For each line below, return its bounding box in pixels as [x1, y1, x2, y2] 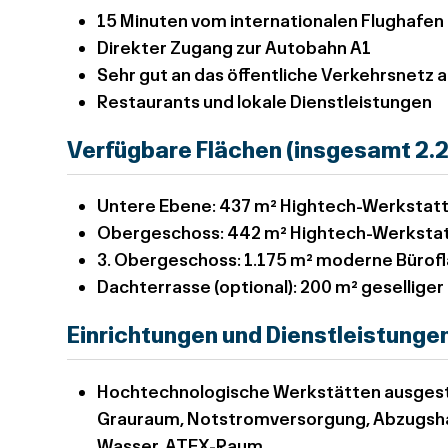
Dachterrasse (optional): [97, 276, 301, 297]
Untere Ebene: [97, 195, 220, 216]
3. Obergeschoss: [97, 249, 245, 270]
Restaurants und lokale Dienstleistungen [97, 90, 433, 112]
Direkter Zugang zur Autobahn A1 [97, 36, 372, 58]
